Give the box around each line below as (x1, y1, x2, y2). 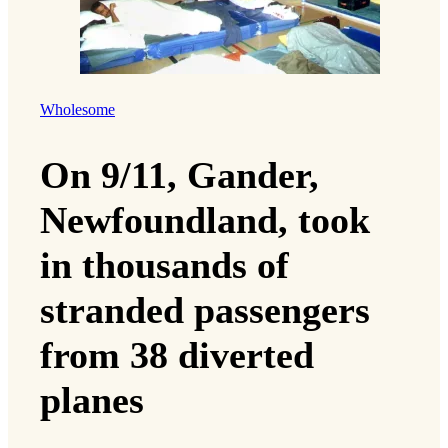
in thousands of (40, 243, 289, 286)
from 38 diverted (40, 333, 314, 376)
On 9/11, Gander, (40, 153, 319, 196)
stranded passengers (40, 288, 370, 331)
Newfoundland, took (40, 198, 370, 241)
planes (40, 378, 144, 421)
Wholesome (40, 100, 115, 119)
